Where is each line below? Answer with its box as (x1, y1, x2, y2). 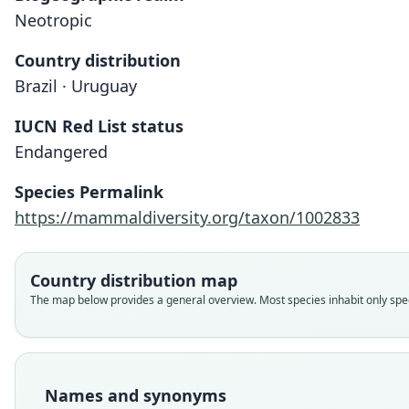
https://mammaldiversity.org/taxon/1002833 (15, 206, 360, 228)
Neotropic (15, 9, 92, 31)
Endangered (15, 141, 108, 163)
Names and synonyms (45, 384, 226, 406)
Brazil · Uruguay (15, 75, 137, 97)
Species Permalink (15, 181, 163, 203)
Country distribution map (30, 269, 237, 291)
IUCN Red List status (15, 115, 184, 137)
